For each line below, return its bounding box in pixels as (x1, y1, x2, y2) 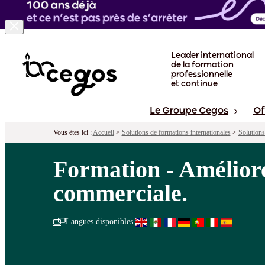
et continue (171, 80, 218, 89)
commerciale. (53, 180, 188, 207)
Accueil (92, 128, 114, 137)
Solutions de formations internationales (121, 128, 231, 137)
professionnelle (171, 70, 232, 79)
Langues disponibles (65, 217, 133, 227)
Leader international (171, 51, 254, 60)
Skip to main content (4, 34, 81, 44)
